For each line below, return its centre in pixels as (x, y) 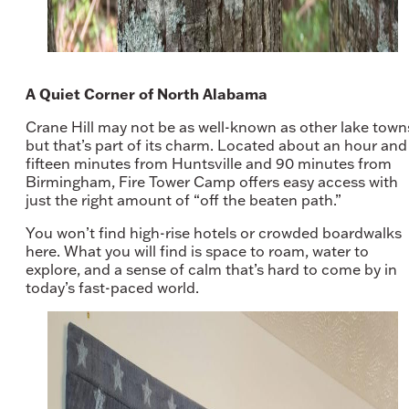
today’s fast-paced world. (114, 287)
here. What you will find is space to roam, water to (197, 251)
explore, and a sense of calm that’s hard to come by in (211, 269)
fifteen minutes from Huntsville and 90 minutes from (209, 163)
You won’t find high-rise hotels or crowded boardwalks (214, 232)
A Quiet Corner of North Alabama (148, 94)
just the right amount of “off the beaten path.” (185, 199)
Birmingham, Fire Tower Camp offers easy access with (212, 181)
